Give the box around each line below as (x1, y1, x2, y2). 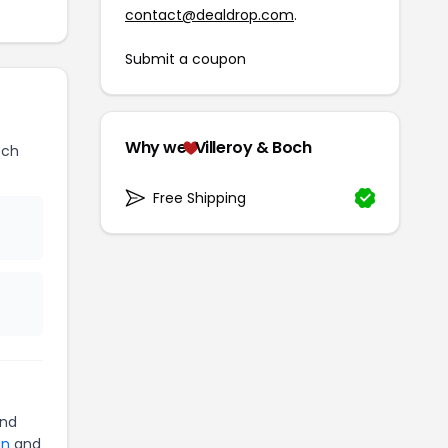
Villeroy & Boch (194, 135, 312, 159)
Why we (125, 135, 187, 159)
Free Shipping (153, 187, 246, 208)
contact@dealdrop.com (125, 4, 294, 25)
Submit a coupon (125, 48, 246, 69)
